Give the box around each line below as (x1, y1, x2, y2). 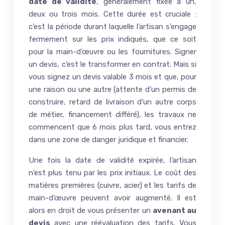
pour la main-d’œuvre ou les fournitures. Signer (29, 47, 196, 56)
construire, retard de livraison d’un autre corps (29, 97, 196, 106)
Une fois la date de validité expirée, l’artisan (29, 155, 196, 165)
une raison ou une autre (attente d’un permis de (29, 84, 196, 94)
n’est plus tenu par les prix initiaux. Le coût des (29, 168, 196, 177)
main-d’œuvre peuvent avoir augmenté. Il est (29, 193, 196, 202)
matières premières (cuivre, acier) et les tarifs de (29, 180, 196, 190)
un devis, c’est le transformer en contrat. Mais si (29, 59, 196, 69)
